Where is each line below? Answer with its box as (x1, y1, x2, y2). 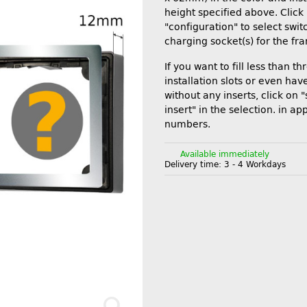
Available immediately (180, 149, 269, 159)
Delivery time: (164, 159, 224, 169)
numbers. (164, 118, 210, 130)
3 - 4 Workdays (224, 159, 286, 169)
